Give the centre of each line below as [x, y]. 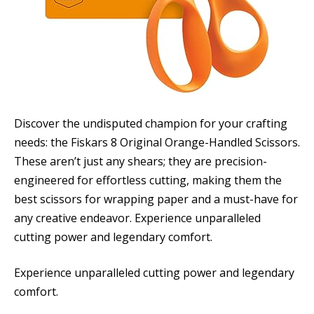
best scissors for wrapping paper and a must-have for [156, 199]
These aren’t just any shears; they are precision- [141, 161]
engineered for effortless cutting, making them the [148, 180]
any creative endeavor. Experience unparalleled [137, 218]
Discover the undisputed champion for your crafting [151, 123]
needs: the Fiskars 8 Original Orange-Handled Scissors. [157, 142]
